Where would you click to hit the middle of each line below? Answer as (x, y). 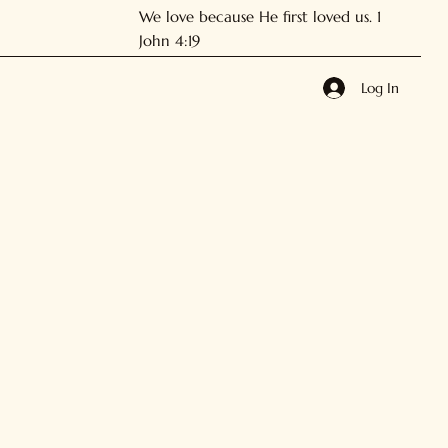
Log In (379, 87)
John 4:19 (170, 40)
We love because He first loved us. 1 (260, 16)
